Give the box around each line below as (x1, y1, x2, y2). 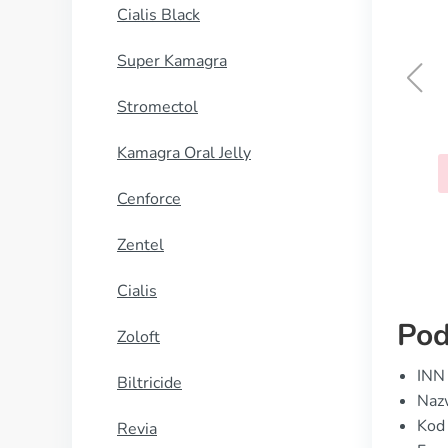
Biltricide (117, 372, 182, 394)
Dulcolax (222, 113, 298, 138)
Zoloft (117, 326, 160, 348)
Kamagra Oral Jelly (117, 142, 251, 164)
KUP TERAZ (218, 163, 302, 184)
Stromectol (117, 96, 198, 118)
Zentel (117, 234, 164, 256)
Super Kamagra (117, 50, 227, 72)
